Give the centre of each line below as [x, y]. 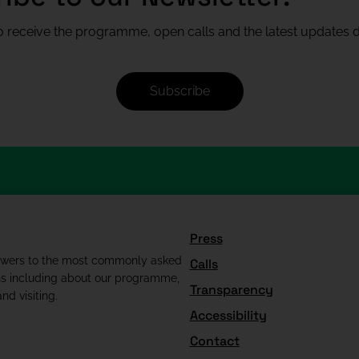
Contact [214, 341]
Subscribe [180, 91]
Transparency [231, 289]
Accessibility [228, 315]
